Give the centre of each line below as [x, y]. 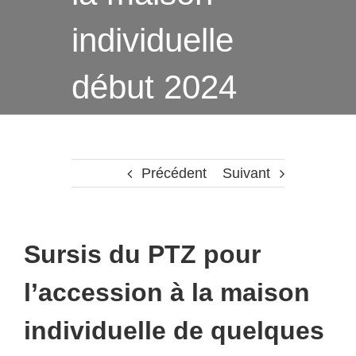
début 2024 [154, 87]
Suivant [247, 174]
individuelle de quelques [174, 331]
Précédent [174, 174]
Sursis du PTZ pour [142, 255]
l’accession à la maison [167, 293]
